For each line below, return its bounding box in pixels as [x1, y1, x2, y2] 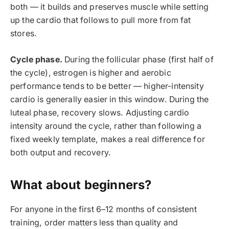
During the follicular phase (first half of [62, 54, 214, 64]
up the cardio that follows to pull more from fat [10, 15, 191, 26]
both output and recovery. [10, 147, 111, 157]
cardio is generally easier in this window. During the [10, 94, 209, 104]
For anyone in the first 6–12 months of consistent [10, 204, 197, 215]
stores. [10, 29, 37, 39]
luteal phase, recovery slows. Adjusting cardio [10, 107, 190, 118]
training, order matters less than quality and [10, 218, 178, 228]
